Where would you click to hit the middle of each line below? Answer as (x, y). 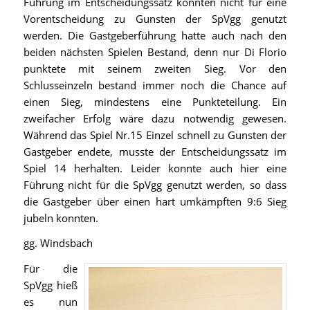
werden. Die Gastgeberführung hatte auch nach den (155, 35)
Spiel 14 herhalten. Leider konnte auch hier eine (155, 168)
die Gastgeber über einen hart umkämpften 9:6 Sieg (155, 201)
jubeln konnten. (61, 218)
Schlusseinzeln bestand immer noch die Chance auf (155, 85)
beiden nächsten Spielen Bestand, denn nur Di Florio (155, 52)
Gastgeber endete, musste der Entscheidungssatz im (155, 151)
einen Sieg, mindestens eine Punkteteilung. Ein (155, 101)
